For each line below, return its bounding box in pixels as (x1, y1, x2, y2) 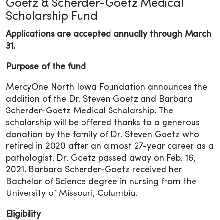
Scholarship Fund (6, 11, 98, 22)
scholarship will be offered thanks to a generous (6, 119, 200, 127)
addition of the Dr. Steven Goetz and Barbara (6, 95, 192, 104)
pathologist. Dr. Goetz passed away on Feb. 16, (6, 154, 195, 163)
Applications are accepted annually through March (6, 30, 211, 39)
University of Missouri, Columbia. (6, 190, 137, 198)
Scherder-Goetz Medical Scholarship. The (6, 107, 173, 115)
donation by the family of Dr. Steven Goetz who (6, 131, 199, 139)
